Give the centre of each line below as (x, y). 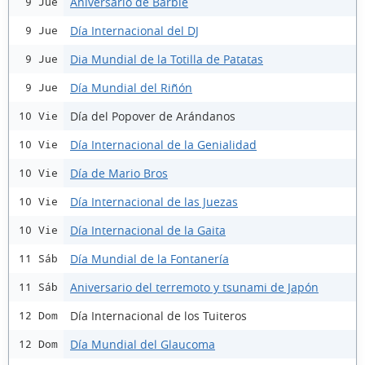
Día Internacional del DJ (134, 30)
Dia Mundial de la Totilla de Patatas (167, 59)
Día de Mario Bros (119, 173)
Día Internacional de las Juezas (154, 201)
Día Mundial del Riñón (131, 87)
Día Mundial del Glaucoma (143, 344)
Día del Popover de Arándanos (153, 116)
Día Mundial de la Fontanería (150, 258)
